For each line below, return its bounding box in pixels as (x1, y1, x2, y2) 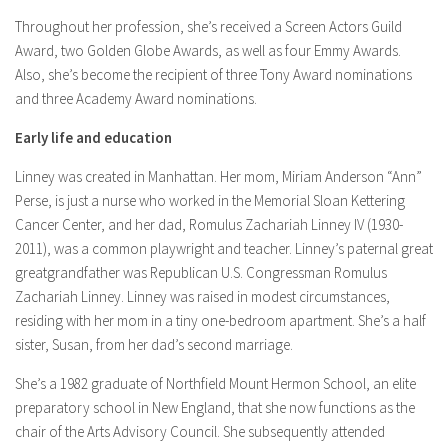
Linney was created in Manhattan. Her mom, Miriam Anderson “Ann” (15, 167, 422, 186)
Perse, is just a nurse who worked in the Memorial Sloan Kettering (15, 191, 405, 210)
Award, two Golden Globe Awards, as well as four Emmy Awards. (15, 41, 401, 60)
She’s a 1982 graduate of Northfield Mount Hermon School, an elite (15, 374, 416, 393)
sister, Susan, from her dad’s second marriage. (15, 335, 293, 354)
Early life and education (15, 128, 172, 147)
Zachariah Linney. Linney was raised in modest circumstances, (15, 287, 390, 306)
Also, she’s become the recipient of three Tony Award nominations (15, 65, 412, 84)
